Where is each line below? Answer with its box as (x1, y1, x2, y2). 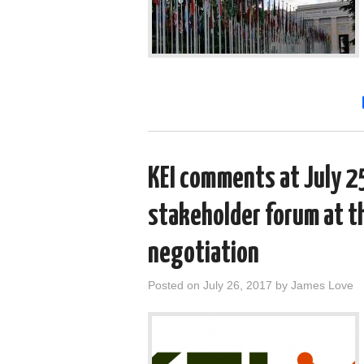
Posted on (148, 278, 203, 292)
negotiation (148, 239, 259, 269)
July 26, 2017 (203, 278, 272, 292)
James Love (291, 278, 353, 292)
